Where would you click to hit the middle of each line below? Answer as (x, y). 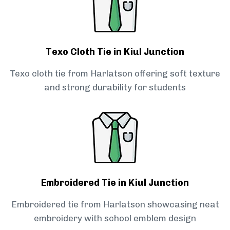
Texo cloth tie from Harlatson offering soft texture (115, 74)
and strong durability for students (115, 88)
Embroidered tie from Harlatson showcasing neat (115, 205)
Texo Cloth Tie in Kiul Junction (115, 52)
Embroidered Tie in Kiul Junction (115, 183)
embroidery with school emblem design (115, 218)
